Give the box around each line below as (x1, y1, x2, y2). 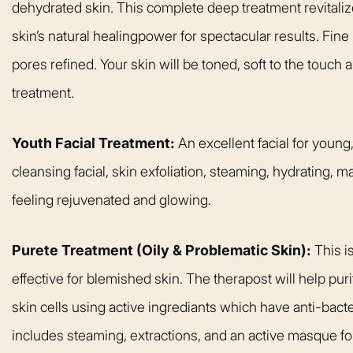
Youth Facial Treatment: (12, 134, 178, 151)
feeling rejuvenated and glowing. (12, 191, 211, 208)
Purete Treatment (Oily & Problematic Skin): (12, 241, 314, 258)
